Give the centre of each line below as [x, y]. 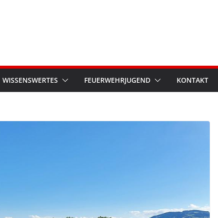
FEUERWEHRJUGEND [117, 80]
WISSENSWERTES [30, 80]
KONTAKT [192, 80]
